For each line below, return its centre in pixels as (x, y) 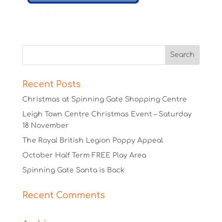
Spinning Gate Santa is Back (73, 170)
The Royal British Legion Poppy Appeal (92, 140)
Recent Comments (63, 195)
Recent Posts (51, 84)
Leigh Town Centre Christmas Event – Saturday (107, 114)
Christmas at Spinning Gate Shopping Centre (104, 99)
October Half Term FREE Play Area (84, 155)
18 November (45, 125)
